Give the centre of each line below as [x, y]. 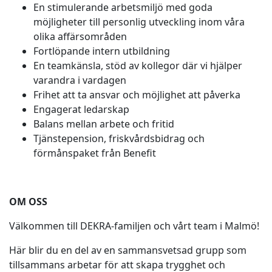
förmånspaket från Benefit [96, 153]
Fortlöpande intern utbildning [103, 51]
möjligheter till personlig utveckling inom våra [139, 22]
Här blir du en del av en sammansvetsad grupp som [128, 250]
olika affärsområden [81, 36]
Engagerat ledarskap [83, 109]
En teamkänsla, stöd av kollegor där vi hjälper [138, 66]
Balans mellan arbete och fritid [105, 124]
